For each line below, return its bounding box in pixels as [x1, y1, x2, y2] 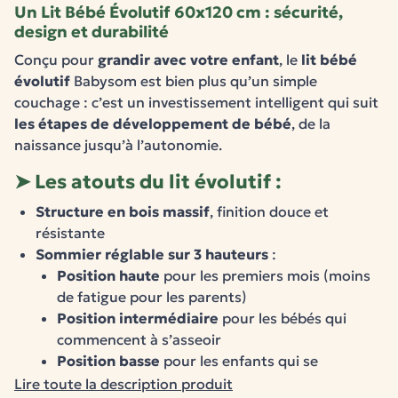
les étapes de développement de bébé [14, 115, 291, 132]
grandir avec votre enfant [98, 51, 279, 68]
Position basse [57, 352, 160, 370]
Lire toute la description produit [14, 375, 233, 393]
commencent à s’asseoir [57, 330, 221, 348]
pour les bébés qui [219, 309, 346, 327]
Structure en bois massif [36, 203, 210, 220]
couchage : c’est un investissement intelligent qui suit [14, 93, 378, 111]
